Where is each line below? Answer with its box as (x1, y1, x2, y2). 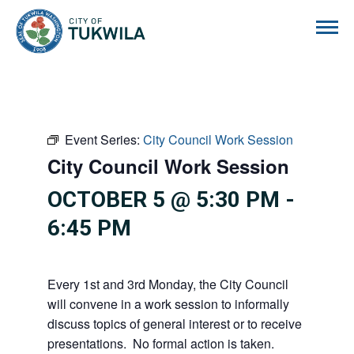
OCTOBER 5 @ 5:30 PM (47, 186, 280, 213)
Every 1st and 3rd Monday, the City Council (47, 275, 288, 293)
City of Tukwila (145, 9, 226, 24)
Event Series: (65, 130, 143, 149)
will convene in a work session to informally (47, 295, 289, 313)
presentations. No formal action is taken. (47, 334, 274, 352)
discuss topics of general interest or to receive (47, 314, 302, 333)
